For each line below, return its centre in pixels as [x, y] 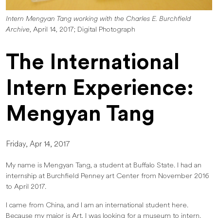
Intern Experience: [100, 90]
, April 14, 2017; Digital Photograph [82, 30]
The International [93, 64]
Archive [18, 30]
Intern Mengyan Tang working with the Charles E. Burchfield [98, 19]
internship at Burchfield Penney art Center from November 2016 [108, 177]
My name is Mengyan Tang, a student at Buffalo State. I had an [104, 166]
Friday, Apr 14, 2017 [38, 145]
